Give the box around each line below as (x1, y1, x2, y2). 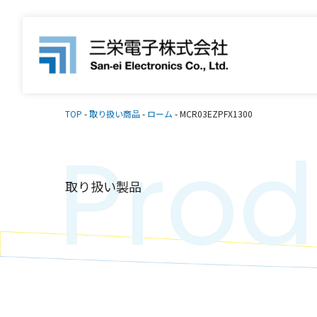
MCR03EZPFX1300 (180, 108, 253, 120)
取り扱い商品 (89, 108, 140, 120)
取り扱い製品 (65, 177, 142, 195)
